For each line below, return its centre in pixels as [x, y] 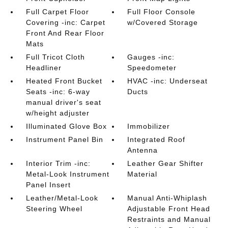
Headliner [44, 68]
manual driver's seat [63, 102]
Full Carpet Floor [57, 12]
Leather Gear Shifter [166, 163]
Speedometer [152, 68]
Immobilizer [149, 126]
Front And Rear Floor [65, 33]
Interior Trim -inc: [58, 163]
